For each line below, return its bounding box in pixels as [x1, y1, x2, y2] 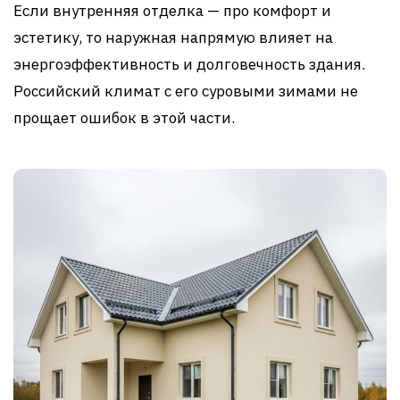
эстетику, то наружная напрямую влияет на [13, 27, 333, 47]
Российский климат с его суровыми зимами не [13, 80, 358, 101]
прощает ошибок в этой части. [13, 107, 235, 128]
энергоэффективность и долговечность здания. [13, 54, 365, 74]
